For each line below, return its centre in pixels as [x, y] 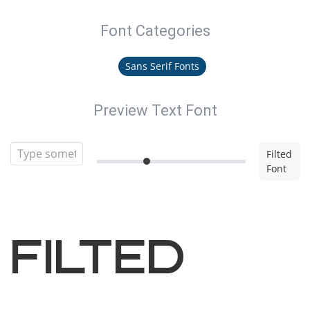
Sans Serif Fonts [162, 66]
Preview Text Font [155, 110]
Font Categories [155, 31]
